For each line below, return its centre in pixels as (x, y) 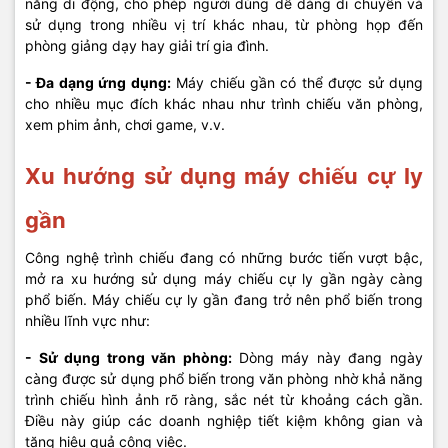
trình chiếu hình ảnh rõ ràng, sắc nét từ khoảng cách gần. (224, 399)
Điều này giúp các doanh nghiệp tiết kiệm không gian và (224, 420)
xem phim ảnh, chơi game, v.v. (125, 124)
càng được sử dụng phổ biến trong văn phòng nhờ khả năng (224, 378)
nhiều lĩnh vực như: (87, 320)
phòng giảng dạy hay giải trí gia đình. (147, 45)
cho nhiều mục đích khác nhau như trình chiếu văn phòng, (224, 103)
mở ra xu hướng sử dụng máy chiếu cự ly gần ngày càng (224, 278)
